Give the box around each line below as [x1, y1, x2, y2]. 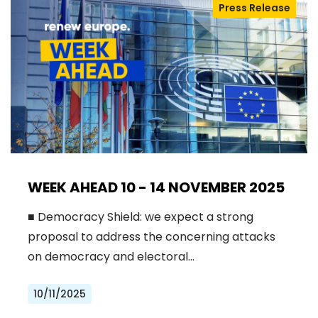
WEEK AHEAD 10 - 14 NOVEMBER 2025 [28, 177, 285, 197]
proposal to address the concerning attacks [28, 228, 275, 245]
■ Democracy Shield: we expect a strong [28, 208, 253, 225]
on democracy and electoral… [28, 248, 194, 265]
